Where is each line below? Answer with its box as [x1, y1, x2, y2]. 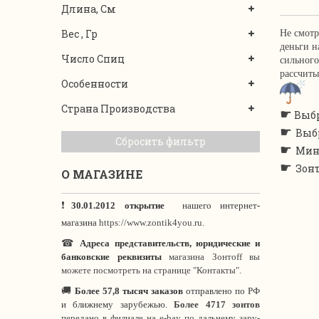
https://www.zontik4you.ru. [97, 217, 204, 228]
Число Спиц [61, 52, 125, 66]
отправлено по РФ [183, 286, 260, 296]
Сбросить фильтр [115, 135, 206, 148]
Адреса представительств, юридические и [80, 238, 261, 249]
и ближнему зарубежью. [61, 299, 174, 310]
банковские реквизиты [61, 251, 162, 262]
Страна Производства [61, 102, 175, 115]
